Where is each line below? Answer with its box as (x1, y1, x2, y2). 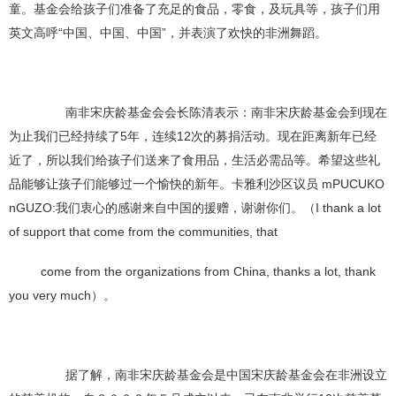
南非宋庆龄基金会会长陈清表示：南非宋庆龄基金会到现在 (41, 104, 387, 119)
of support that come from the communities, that (9, 224, 278, 239)
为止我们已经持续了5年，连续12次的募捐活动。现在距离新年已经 (9, 128, 377, 143)
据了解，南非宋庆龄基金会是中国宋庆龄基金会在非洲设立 (41, 367, 387, 382)
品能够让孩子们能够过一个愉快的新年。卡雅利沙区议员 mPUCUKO (9, 176, 385, 191)
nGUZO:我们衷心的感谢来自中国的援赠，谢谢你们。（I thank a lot (9, 200, 381, 215)
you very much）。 (9, 287, 116, 302)
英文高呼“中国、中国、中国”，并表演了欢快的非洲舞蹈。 (9, 25, 327, 40)
